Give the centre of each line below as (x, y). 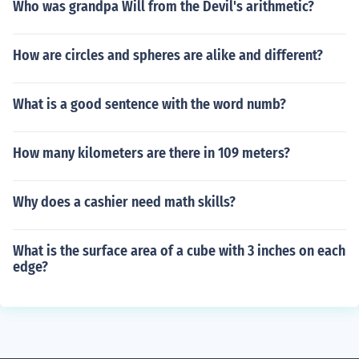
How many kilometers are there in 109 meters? (151, 153)
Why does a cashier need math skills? (124, 202)
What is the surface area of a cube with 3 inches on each (179, 251)
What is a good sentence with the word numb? (149, 104)
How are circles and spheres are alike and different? (168, 55)
